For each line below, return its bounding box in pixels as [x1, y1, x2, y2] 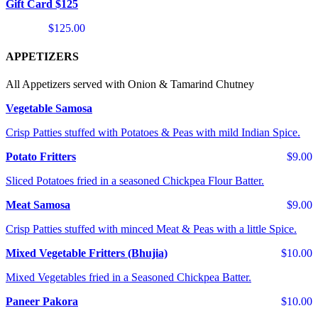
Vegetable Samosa [6, 102, 92, 114]
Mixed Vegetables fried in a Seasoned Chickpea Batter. [6, 270, 251, 283]
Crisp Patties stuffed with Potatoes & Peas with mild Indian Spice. [6, 126, 300, 138]
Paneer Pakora [6, 295, 78, 307]
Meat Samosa [6, 198, 70, 211]
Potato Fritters [6, 150, 76, 163]
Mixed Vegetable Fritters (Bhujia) [6, 246, 168, 259]
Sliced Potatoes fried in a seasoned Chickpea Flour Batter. [6, 174, 264, 187]
